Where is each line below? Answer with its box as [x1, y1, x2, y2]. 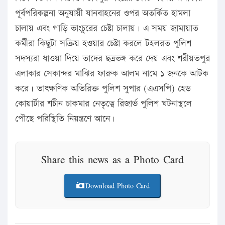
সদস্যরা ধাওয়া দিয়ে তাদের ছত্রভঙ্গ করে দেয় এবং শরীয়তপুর [15, 52, 210, 65]
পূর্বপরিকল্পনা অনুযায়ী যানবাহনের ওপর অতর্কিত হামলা [15, 7, 190, 20]
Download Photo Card [85, 180, 150, 192]
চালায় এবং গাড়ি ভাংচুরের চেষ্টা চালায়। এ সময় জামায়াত [15, 22, 198, 35]
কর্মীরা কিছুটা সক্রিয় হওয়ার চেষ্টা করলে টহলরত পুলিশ [15, 37, 191, 50]
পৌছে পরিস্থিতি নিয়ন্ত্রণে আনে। [15, 113, 115, 126]
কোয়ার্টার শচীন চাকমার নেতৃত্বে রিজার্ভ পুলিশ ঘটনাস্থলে [15, 97, 192, 110]
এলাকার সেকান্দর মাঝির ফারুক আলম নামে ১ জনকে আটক [15, 67, 208, 80]
